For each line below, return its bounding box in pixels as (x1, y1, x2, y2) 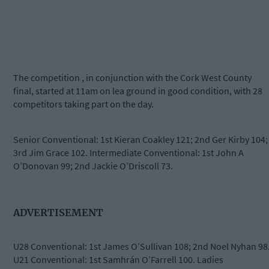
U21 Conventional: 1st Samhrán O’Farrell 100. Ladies (13, 253, 223, 266)
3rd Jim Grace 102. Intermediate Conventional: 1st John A (13, 147, 244, 159)
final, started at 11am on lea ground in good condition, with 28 (13, 85, 262, 97)
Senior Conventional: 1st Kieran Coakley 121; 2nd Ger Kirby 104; (13, 133, 268, 146)
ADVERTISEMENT (13, 206, 103, 219)
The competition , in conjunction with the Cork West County (13, 71, 252, 84)
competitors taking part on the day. (13, 98, 154, 110)
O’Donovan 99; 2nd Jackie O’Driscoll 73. (13, 160, 173, 172)
